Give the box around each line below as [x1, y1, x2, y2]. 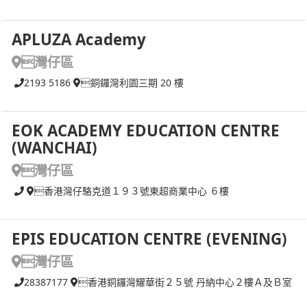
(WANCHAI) [12, 136, 97, 158]
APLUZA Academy [12, 28, 146, 50]
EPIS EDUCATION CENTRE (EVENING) [12, 228, 287, 249]
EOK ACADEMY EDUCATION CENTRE [12, 119, 280, 141]
